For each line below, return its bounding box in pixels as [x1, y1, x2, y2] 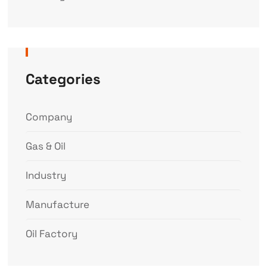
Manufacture [25, 198, 89, 212]
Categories [25, 70, 101, 89]
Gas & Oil [25, 139, 66, 153]
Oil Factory [25, 227, 77, 241]
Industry [25, 169, 66, 182]
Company [25, 110, 72, 124]
